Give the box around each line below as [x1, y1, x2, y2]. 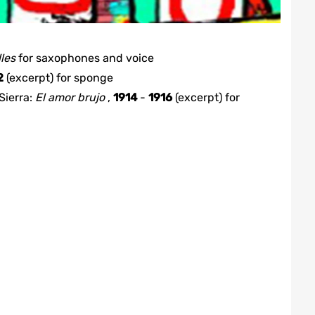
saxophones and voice [36, 51, 154, 65]
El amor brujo [35, 91, 105, 104]
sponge [74, 71, 113, 84]
